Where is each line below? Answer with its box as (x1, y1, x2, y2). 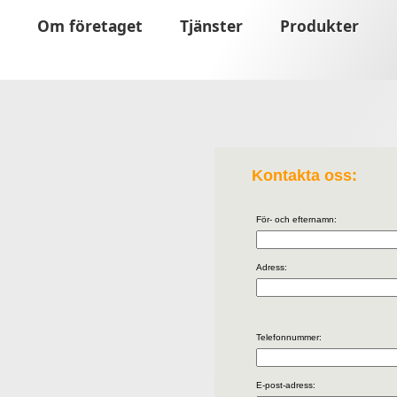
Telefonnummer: (256, 331, 322, 342)
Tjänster (180, 15, 243, 36)
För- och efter (256, 214, 311, 224)
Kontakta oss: (252, 167, 357, 185)
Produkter (280, 15, 359, 36)
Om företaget (37, 15, 143, 36)
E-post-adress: (256, 379, 315, 390)
